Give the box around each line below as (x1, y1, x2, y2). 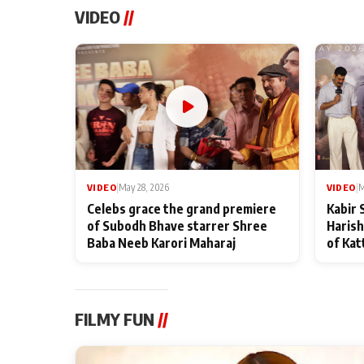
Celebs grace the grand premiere (87, 200, 276, 216)
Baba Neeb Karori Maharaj (87, 234, 236, 250)
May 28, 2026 (119, 180, 169, 193)
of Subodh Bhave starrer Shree (87, 217, 267, 233)
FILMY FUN (75, 308, 158, 329)
